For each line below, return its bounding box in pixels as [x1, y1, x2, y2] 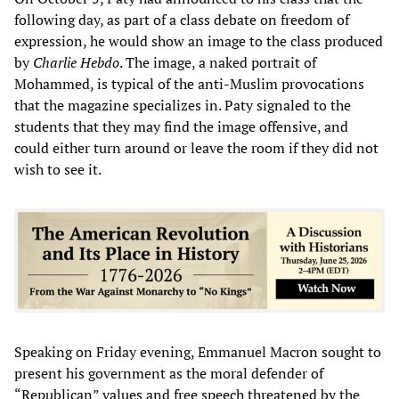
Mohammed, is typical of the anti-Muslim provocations [14, 73, 364, 94]
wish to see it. [14, 159, 102, 179]
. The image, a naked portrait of [119, 52, 316, 72]
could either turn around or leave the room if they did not [14, 137, 379, 158]
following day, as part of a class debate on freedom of [14, 9, 349, 29]
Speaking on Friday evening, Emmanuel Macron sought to [14, 341, 381, 362]
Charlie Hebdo [33, 52, 119, 72]
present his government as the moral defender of [14, 362, 323, 383]
